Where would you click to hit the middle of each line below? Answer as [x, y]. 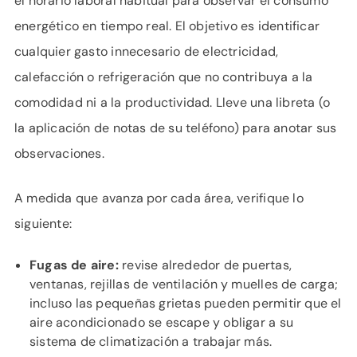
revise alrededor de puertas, [205, 265]
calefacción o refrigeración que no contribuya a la [164, 77]
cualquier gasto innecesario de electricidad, [147, 51]
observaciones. [59, 153]
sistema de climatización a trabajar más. [151, 341]
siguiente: [43, 224]
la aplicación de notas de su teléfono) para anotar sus [176, 128]
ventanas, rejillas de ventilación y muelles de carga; [184, 284]
